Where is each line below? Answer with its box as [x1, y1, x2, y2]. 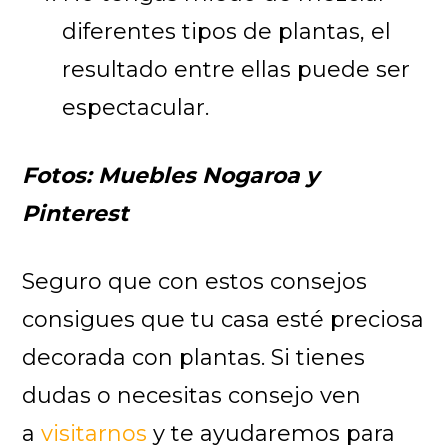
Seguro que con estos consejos [22, 267, 368, 295]
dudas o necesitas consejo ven [22, 381, 362, 409]
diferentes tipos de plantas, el [62, 17, 392, 45]
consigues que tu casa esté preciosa [22, 305, 425, 333]
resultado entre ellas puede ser [62, 55, 411, 83]
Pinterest [22, 199, 130, 227]
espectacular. [62, 93, 210, 121]
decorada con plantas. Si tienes [22, 343, 366, 371]
